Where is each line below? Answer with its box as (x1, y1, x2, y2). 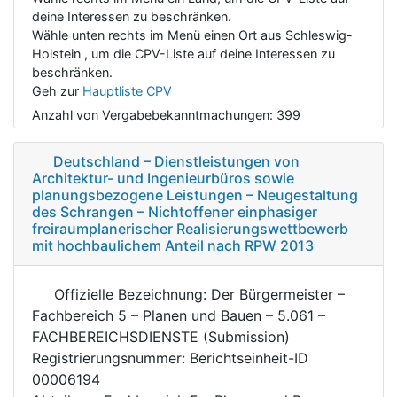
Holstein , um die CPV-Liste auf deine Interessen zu (32, 45, 335, 61)
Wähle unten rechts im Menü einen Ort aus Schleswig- (32, 27, 353, 43)
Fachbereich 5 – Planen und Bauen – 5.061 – (32, 306, 325, 324)
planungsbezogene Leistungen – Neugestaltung (32, 185, 358, 204)
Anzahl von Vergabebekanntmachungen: (32, 106, 276, 122)
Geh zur (32, 82, 82, 98)
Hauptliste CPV (82, 82, 172, 98)
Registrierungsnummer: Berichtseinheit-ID (32, 348, 308, 367)
